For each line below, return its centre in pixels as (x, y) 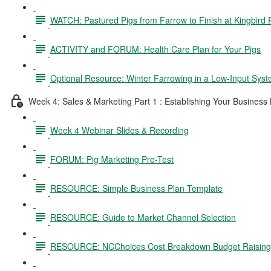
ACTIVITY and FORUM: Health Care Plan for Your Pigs (155, 49)
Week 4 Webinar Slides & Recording (119, 130)
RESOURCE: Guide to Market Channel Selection (143, 217)
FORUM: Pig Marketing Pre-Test (112, 159)
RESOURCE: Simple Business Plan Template (136, 188)
